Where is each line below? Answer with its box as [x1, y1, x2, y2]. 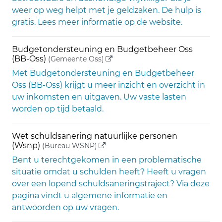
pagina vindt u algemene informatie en [12, 191, 167, 200]
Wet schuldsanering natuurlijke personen [12, 131, 177, 141]
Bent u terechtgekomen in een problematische [12, 155, 202, 165]
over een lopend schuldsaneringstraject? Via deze [12, 179, 210, 188]
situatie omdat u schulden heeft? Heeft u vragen [12, 167, 206, 176]
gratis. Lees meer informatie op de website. [12, 17, 182, 27]
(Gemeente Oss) [48, 55, 104, 63]
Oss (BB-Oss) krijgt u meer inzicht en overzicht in [12, 80, 205, 90]
